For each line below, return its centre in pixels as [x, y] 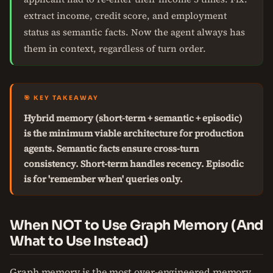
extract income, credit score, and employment [125, 16]
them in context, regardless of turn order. [115, 48]
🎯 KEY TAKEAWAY [61, 98]
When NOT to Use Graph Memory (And [136, 225]
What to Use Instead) [79, 241]
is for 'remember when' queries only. [103, 179]
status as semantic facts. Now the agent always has [134, 32]
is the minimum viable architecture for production [134, 133]
